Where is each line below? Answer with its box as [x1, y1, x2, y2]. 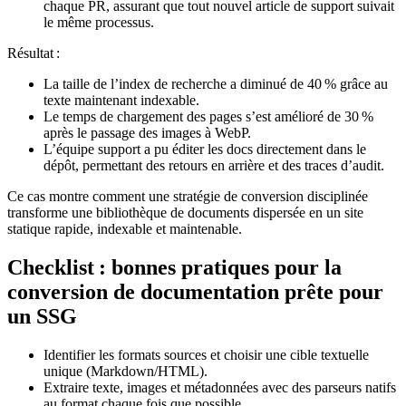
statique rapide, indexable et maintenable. [7, 221, 242, 237]
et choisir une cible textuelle [207, 347, 369, 362]
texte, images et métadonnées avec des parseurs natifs [89, 380, 396, 395]
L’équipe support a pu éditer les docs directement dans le [43, 141, 366, 158]
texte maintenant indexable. [43, 92, 199, 109]
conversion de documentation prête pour [7, 280, 383, 304]
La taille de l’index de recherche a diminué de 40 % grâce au [43, 76, 388, 92]
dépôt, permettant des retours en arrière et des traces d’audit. [43, 158, 384, 174]
